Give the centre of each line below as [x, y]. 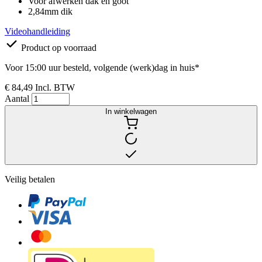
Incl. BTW [55, 87]
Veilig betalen [30, 179]
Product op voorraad [59, 47]
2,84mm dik [50, 11]
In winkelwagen [131, 111]
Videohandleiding [37, 31]
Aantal [18, 98]
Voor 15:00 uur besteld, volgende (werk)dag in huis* [102, 67]
